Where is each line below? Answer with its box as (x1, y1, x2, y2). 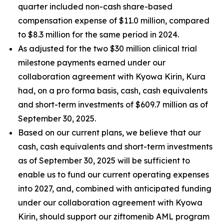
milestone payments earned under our (18, 57, 165, 67)
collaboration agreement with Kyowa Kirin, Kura (18, 71, 205, 81)
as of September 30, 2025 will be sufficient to (18, 155, 190, 165)
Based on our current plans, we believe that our (18, 127, 201, 137)
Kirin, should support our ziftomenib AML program (18, 211, 209, 221)
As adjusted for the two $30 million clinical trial (18, 43, 197, 53)
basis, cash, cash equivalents (95, 85, 207, 95)
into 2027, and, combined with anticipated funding (18, 183, 211, 193)
